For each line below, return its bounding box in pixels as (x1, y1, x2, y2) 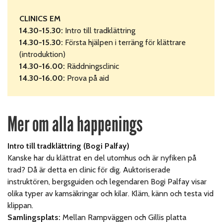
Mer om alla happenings (7, 111, 143, 137)
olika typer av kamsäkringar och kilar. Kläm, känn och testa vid (7, 188, 214, 198)
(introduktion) (19, 49, 65, 59)
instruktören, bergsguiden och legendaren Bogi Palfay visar (7, 176, 207, 186)
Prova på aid (65, 73, 110, 83)
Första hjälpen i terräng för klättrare (65, 37, 186, 47)
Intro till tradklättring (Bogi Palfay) (7, 141, 130, 151)
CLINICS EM (19, 13, 61, 23)
